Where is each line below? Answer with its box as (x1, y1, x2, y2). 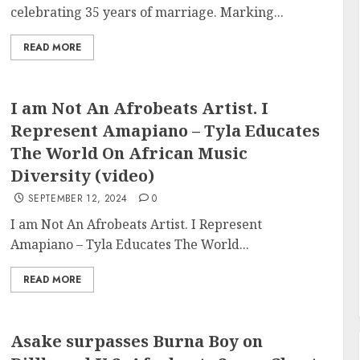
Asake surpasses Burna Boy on (10, 329, 264, 352)
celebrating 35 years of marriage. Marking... (10, 2, 284, 21)
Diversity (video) (10, 165, 155, 186)
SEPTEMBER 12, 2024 (27, 191, 128, 206)
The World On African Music (10, 142, 248, 164)
